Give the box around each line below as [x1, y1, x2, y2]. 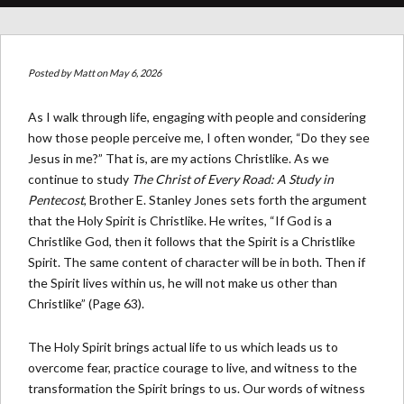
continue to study [28, 171, 132, 187]
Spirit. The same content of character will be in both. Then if [28, 254, 365, 270]
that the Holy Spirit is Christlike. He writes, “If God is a [28, 213, 332, 228]
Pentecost [28, 192, 84, 207]
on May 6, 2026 [95, 67, 161, 78]
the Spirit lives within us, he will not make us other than [28, 275, 337, 290]
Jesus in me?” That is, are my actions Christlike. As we [28, 151, 329, 166]
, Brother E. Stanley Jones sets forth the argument [84, 192, 367, 207]
